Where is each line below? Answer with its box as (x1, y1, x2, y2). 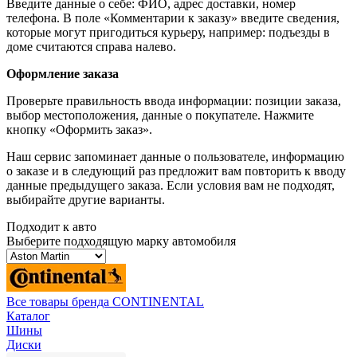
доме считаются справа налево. (6, 40, 176, 54)
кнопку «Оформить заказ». (6, 123, 152, 137)
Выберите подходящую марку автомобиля (6, 234, 236, 249)
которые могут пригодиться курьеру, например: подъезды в (6, 25, 330, 40)
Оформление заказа (6, 67, 119, 81)
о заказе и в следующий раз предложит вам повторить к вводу (6, 164, 346, 178)
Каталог (6, 309, 50, 324)
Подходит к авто (6, 220, 96, 234)
